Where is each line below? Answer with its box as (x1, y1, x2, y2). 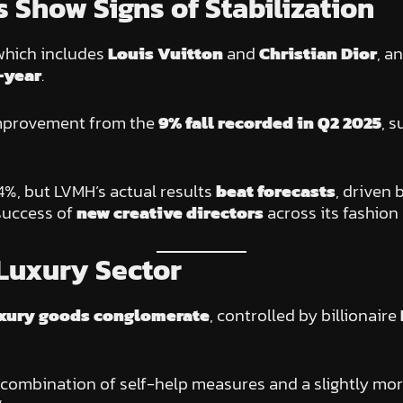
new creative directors (76, 200, 264, 227)
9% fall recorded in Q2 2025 (157, 109, 381, 136)
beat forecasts (215, 178, 336, 205)
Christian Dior (258, 40, 377, 67)
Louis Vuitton (107, 40, 223, 67)
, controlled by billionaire (209, 301, 400, 328)
